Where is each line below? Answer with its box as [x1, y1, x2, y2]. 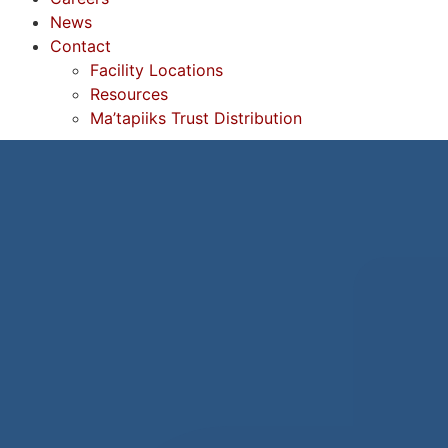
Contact [50, 36, 111, 56]
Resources [90, 84, 168, 104]
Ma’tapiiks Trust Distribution [90, 108, 302, 128]
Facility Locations [90, 60, 223, 80]
